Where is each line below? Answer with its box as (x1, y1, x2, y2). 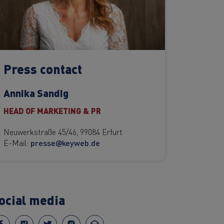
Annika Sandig (3, 85, 69, 100)
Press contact (3, 59, 82, 78)
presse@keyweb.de (30, 136, 100, 148)
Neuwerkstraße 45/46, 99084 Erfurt (3, 125, 123, 137)
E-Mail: (3, 136, 31, 148)
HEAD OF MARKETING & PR (3, 104, 101, 116)
